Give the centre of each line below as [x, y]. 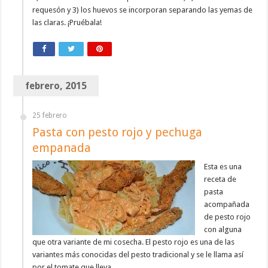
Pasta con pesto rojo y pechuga [118, 133]
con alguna [223, 230]
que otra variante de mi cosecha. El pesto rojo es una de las [134, 242]
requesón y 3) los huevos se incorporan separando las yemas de [143, 10]
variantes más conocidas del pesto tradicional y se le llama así [138, 255]
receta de [220, 179]
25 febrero [50, 116]
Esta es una [223, 167]
